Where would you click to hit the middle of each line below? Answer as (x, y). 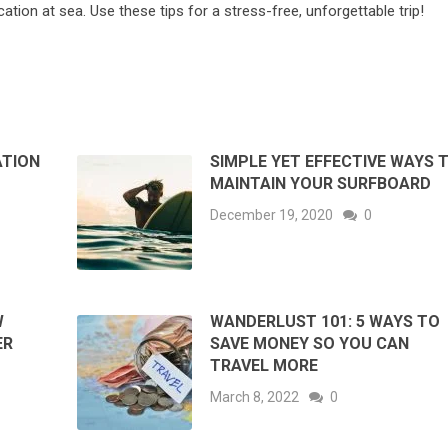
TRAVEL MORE (264, 366)
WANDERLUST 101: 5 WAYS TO (325, 322)
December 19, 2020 (272, 215)
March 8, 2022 (255, 397)
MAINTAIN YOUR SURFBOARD (321, 184)
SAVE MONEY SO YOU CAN (310, 344)
